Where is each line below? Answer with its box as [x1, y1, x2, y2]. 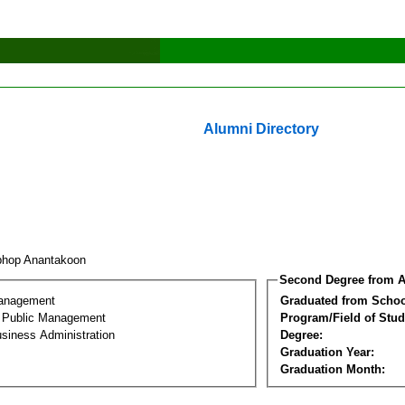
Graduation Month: [280, 362, 385, 376]
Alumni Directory [203, 121, 319, 137]
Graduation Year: [280, 344, 374, 359]
